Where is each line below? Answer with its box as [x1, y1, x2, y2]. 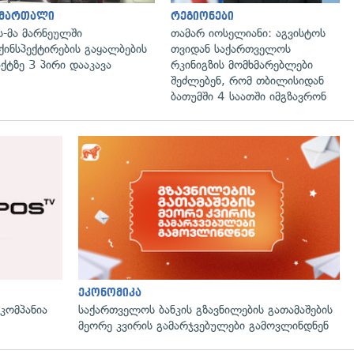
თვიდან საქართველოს [171, 41, 291, 56]
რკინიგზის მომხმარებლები [171, 57, 313, 72]
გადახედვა [88, 148, 137, 157]
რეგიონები [171, 9, 234, 22]
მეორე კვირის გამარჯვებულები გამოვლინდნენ [78, 318, 329, 333]
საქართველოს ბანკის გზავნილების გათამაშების [78, 302, 333, 317]
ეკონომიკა [78, 286, 141, 299]
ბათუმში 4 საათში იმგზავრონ [171, 88, 326, 104]
